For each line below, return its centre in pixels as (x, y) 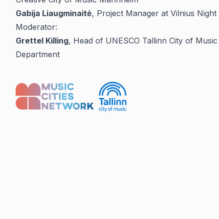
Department (38, 54)
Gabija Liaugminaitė (54, 13)
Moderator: (36, 27)
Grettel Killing (42, 41)
